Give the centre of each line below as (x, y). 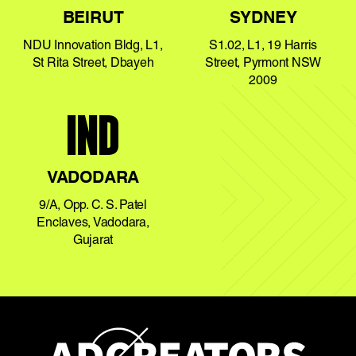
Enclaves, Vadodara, (93, 222)
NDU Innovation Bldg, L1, (93, 45)
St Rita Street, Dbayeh (93, 63)
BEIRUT (93, 19)
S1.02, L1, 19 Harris (263, 45)
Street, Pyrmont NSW (263, 63)
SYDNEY (263, 19)
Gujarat (93, 240)
